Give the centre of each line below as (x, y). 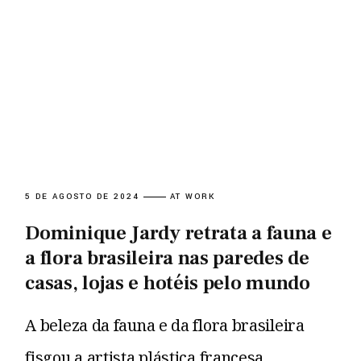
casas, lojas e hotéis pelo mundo (168, 282)
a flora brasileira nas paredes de (167, 257)
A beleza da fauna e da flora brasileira (165, 325)
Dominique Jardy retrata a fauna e (178, 232)
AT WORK (192, 196)
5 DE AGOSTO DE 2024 (82, 196)
